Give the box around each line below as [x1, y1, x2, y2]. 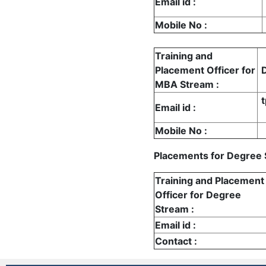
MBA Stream [155, 78, 216, 90]
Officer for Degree [155, 188, 241, 201]
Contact [155, 235, 194, 247]
